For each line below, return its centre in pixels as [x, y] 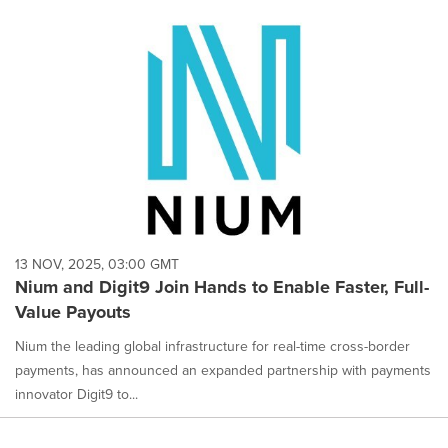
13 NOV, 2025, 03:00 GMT [97, 265]
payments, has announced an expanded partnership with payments [223, 371]
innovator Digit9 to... [76, 395]
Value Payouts [73, 312]
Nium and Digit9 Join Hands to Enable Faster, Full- [222, 287]
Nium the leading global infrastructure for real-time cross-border [212, 347]
